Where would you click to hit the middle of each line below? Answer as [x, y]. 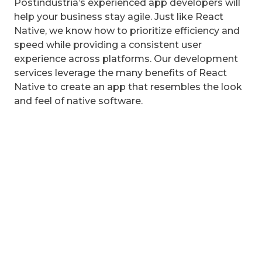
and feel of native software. [78, 101]
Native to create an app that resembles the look [128, 87]
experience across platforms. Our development [126, 59]
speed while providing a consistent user [108, 45]
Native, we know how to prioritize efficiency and [127, 31]
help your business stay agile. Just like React [119, 17]
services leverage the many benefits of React [120, 73]
